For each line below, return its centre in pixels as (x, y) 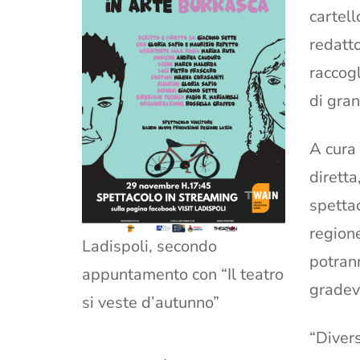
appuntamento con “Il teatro (183, 275)
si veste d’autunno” (151, 303)
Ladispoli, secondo (149, 247)
